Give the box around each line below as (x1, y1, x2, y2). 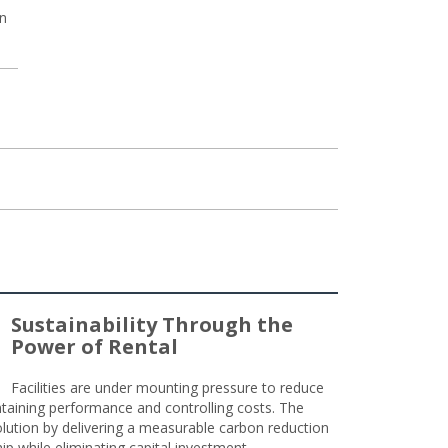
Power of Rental (11, 333, 178, 360)
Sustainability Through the (11, 311, 293, 338)
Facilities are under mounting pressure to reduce (11, 378, 324, 397)
